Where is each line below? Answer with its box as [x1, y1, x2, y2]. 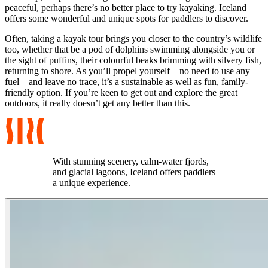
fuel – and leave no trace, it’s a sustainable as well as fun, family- [5, 77, 248, 87]
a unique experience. [53, 178, 130, 188]
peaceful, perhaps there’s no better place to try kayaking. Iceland [5, 2, 246, 13]
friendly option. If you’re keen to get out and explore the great [5, 87, 237, 98]
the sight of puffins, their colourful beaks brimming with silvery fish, [5, 55, 261, 66]
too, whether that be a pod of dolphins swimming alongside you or [5, 44, 255, 55]
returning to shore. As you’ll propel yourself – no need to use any [5, 66, 250, 77]
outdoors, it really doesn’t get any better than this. [5, 98, 190, 109]
